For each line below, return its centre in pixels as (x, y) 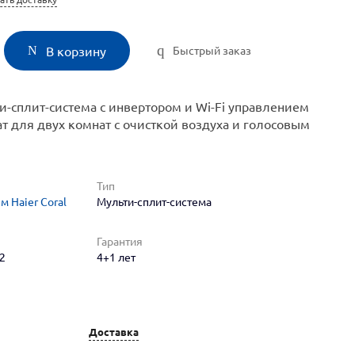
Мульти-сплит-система (154, 202)
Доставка (114, 332)
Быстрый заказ (212, 50)
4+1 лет (116, 258)
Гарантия (120, 242)
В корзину (76, 52)
